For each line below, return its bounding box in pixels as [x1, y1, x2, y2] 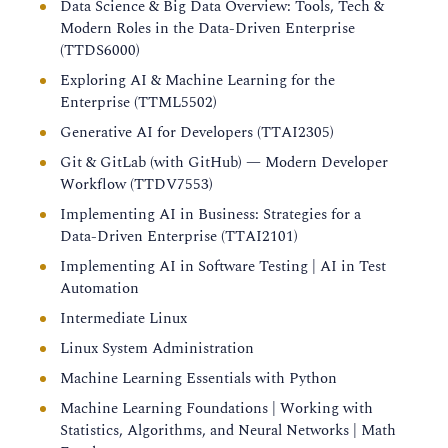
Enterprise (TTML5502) [60, 91, 217, 114]
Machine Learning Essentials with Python [60, 367, 337, 390]
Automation [60, 277, 139, 300]
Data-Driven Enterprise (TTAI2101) [60, 225, 298, 248]
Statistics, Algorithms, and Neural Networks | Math [60, 419, 396, 442]
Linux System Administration [60, 337, 254, 360]
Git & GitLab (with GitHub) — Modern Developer [60, 151, 388, 174]
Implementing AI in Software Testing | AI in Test [60, 255, 386, 278]
